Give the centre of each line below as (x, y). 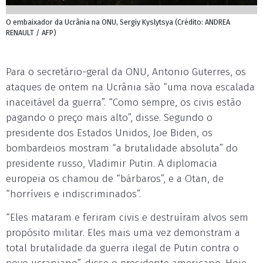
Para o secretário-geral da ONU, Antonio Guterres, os (126, 72)
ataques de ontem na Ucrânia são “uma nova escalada (130, 87)
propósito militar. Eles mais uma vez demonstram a (123, 233)
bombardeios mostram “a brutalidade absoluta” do (122, 148)
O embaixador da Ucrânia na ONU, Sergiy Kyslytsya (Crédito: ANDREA (118, 22)
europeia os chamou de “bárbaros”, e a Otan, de (115, 179)
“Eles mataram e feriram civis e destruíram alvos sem (127, 218)
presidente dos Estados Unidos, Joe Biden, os (109, 133)
